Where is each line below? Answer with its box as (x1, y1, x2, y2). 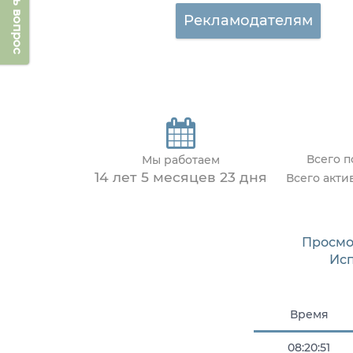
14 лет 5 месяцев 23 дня (95, 169, 267, 186)
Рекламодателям (183, 12, 313, 29)
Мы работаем (142, 153, 220, 168)
